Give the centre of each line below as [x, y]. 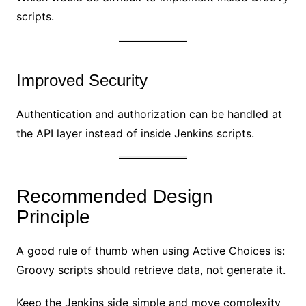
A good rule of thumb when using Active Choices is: [150, 250]
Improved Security [82, 80]
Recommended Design [114, 196]
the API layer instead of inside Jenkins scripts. [135, 133]
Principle [53, 217]
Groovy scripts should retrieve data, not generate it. [151, 269]
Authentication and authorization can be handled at [149, 114]
